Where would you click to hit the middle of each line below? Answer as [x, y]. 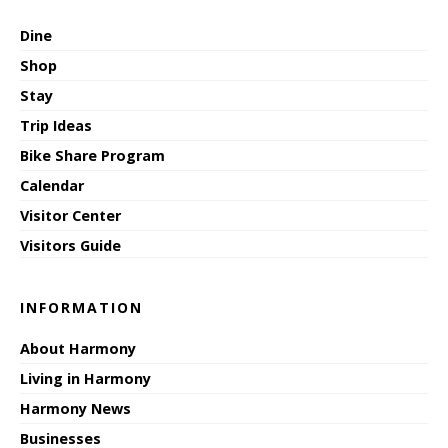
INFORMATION [81, 307]
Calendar [52, 185]
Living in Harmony [85, 378]
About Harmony [78, 348]
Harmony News [75, 408]
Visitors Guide [70, 245]
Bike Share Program [92, 155]
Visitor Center [70, 215]
